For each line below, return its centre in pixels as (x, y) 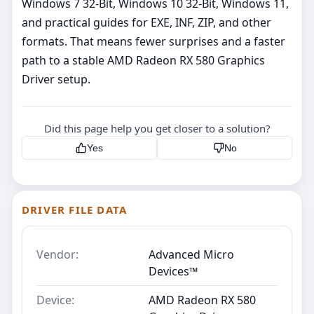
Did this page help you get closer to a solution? (157, 128)
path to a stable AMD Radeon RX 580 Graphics (143, 60)
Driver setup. (56, 79)
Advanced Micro (191, 254)
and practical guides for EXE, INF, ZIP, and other (146, 22)
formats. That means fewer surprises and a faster (153, 41)
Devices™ (173, 271)
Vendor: (57, 254)
